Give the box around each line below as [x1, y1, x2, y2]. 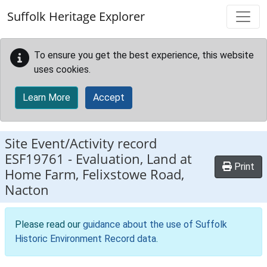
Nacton [5, 181, 49, 199]
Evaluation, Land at [76, 150, 192, 168]
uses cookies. [34, 64, 91, 75]
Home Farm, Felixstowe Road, [5, 165, 184, 184]
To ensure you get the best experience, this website [34, 49, 254, 61]
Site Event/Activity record [5, 134, 157, 153]
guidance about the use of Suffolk [83, 219, 227, 230]
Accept [93, 92, 125, 103]
